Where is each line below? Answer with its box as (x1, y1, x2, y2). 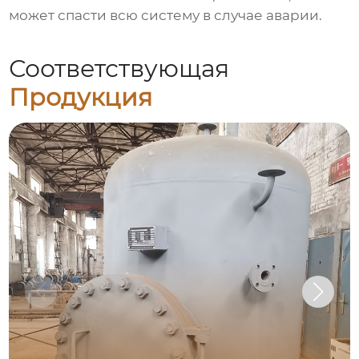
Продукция (9, 82, 153, 112)
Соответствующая (9, 53, 230, 83)
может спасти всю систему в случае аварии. (9, 7, 323, 24)
